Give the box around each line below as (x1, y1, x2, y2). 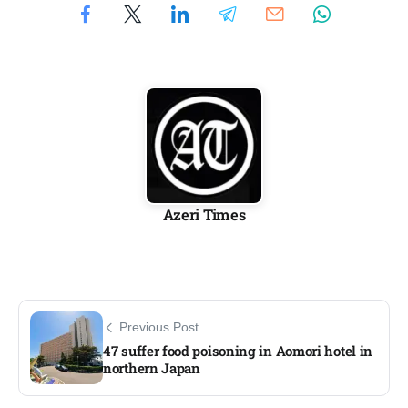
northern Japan (103, 359, 200, 378)
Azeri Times (162, 205, 246, 225)
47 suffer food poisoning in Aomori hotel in (103, 342, 373, 361)
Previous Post (119, 321, 199, 335)
